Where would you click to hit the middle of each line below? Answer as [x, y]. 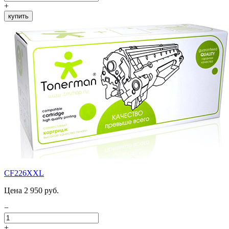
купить [18, 16]
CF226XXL [24, 173]
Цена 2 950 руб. [31, 190]
